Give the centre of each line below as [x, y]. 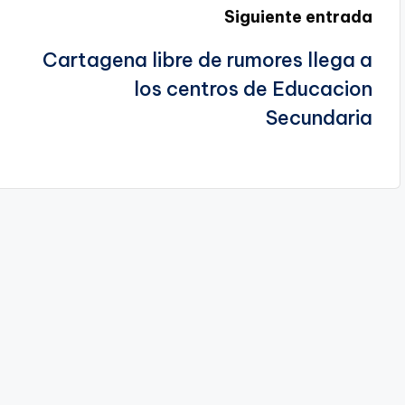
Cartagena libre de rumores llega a [207, 59]
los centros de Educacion [253, 88]
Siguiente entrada [298, 16]
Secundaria [319, 117]
